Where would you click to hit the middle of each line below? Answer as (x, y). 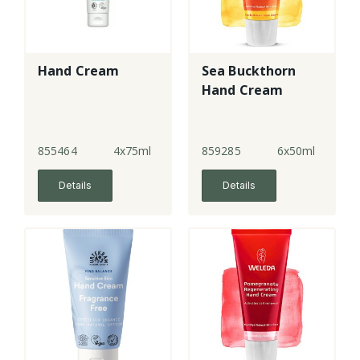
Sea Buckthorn (249, 71)
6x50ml (296, 151)
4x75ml (132, 151)
